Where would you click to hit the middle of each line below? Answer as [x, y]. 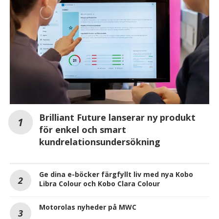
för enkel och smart [83, 129]
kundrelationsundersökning [100, 142]
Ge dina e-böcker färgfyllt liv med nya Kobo [116, 174]
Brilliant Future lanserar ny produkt [117, 117]
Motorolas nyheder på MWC [88, 207]
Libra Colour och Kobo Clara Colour [99, 183]
